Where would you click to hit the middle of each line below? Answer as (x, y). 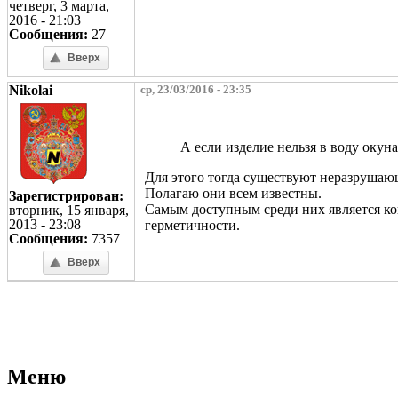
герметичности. (192, 225)
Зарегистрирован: (66, 195)
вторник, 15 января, (69, 210)
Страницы (58, 315)
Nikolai (31, 90)
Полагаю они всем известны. (233, 193)
